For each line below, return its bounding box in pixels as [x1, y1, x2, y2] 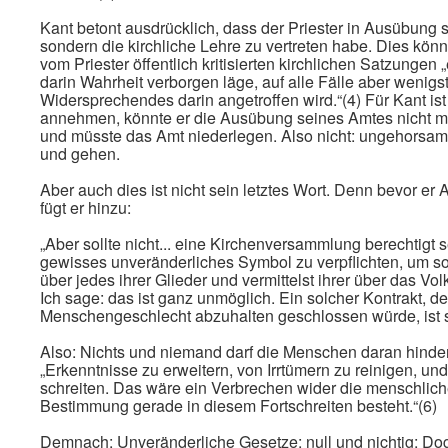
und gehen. [40, 142, 120, 165]
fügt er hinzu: [40, 196, 131, 219]
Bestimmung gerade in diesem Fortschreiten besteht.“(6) [40, 394, 437, 417]
